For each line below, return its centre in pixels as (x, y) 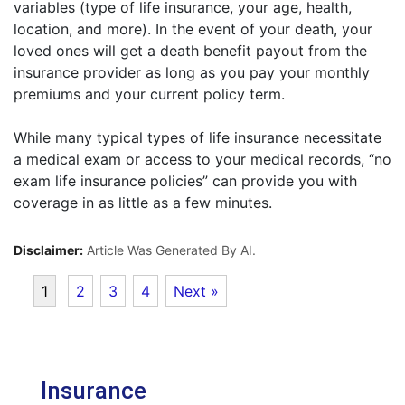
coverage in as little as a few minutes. (143, 202)
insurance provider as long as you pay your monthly (192, 72)
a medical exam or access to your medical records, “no (202, 159)
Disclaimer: (48, 250)
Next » (197, 291)
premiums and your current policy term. (149, 94)
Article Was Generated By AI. (170, 250)
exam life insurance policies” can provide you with (185, 181)
